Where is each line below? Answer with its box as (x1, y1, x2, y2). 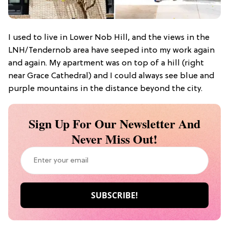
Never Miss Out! (72, 130, 157, 148)
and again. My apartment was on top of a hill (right (8, 59, 204, 68)
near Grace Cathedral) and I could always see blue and (8, 72, 214, 81)
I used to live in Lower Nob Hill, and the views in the (8, 33, 210, 43)
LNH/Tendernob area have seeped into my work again (8, 46, 215, 56)
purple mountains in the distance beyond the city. (8, 84, 202, 94)
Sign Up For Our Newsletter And (29, 114, 200, 133)
